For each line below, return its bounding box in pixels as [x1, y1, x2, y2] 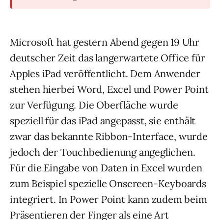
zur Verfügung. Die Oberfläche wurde [10, 99, 178, 111]
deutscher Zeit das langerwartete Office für [10, 52, 205, 64]
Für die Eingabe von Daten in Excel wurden [10, 162, 202, 174]
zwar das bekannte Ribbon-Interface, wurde [10, 130, 208, 142]
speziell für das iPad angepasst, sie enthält [10, 114, 196, 127]
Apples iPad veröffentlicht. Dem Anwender [10, 67, 200, 80]
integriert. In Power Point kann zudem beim [10, 193, 207, 205]
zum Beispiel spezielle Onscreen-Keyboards [10, 177, 206, 190]
